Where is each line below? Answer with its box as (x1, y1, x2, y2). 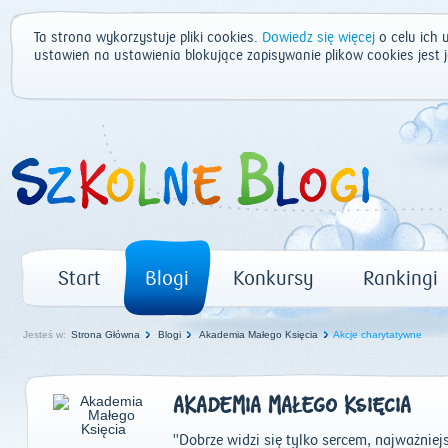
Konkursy (233, 267, 314, 290)
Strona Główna (71, 329, 140, 340)
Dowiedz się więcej (262, 30, 375, 46)
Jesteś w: (23, 329, 66, 340)
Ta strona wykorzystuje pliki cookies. (34, 30, 262, 46)
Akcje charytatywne (333, 329, 422, 340)
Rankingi (363, 267, 438, 290)
